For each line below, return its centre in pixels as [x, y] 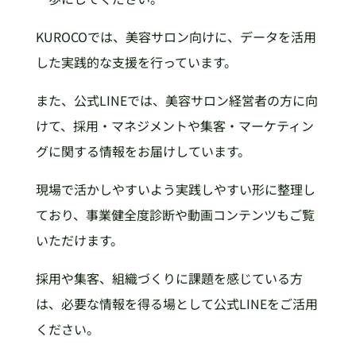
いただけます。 [79, 240]
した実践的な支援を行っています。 [136, 62]
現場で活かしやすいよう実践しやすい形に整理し [175, 190]
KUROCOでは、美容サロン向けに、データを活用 [176, 37]
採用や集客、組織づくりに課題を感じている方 [169, 279]
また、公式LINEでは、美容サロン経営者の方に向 [176, 101]
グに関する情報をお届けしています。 [143, 151]
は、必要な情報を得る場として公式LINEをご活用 [176, 304]
